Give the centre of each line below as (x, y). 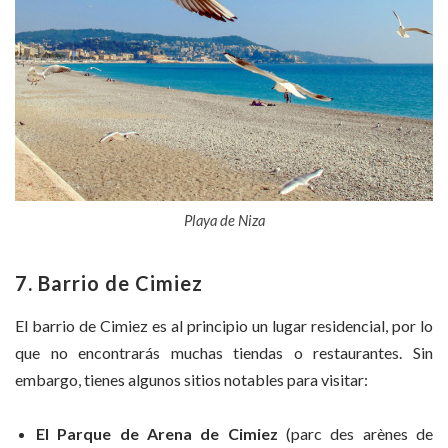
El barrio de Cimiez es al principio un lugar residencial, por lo (224, 326)
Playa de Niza (224, 220)
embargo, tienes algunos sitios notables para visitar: (191, 380)
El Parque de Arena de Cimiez (157, 434)
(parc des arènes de (355, 434)
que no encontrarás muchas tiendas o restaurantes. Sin (224, 353)
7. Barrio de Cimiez (109, 283)
